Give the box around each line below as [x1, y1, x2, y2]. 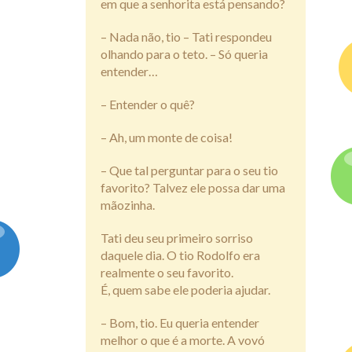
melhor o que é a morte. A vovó [101, 332, 265, 347]
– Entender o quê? [101, 96, 195, 112]
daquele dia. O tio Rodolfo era [101, 247, 260, 262]
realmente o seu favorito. [101, 264, 233, 280]
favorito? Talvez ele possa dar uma [101, 179, 285, 195]
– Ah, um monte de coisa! [101, 129, 233, 145]
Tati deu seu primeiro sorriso [101, 229, 253, 245]
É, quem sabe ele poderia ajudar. [101, 281, 270, 297]
